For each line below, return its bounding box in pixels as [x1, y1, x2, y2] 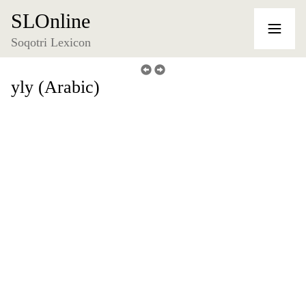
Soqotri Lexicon [11, 36, 91, 49]
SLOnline [11, 10, 90, 32]
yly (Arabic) [11, 77, 100, 97]
